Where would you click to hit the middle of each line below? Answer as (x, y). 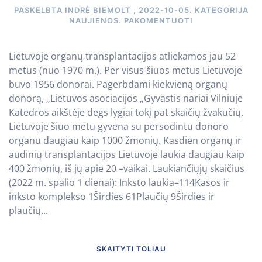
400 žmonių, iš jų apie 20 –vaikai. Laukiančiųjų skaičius (127, 169)
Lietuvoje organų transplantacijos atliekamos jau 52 (122, 56)
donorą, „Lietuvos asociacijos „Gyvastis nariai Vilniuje (126, 99)
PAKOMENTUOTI (158, 21)
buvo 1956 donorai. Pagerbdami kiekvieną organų (118, 85)
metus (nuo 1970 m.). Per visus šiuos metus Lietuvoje (125, 70)
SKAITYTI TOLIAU (131, 249)
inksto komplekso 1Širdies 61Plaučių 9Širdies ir (112, 197)
